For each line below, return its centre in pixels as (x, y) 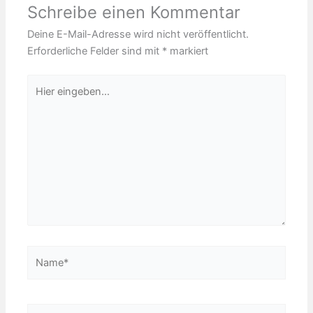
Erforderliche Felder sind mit (95, 51)
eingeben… (53, 100)
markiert (188, 51)
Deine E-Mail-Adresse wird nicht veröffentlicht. (138, 35)
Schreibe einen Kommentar (134, 13)
